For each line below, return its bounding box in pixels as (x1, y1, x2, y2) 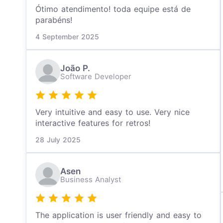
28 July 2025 (35, 135, 81, 144)
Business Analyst (60, 174, 121, 184)
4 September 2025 (35, 32, 99, 41)
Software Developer (60, 71, 131, 81)
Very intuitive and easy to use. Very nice (35, 107, 190, 117)
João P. (60, 63, 90, 73)
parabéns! (35, 15, 72, 25)
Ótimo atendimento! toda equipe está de (35, 4, 191, 14)
